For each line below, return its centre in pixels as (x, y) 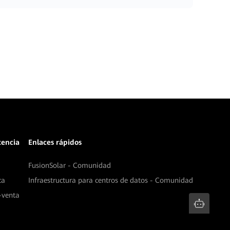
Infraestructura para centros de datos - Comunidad (110, 180)
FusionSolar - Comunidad (69, 165)
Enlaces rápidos (55, 142)
